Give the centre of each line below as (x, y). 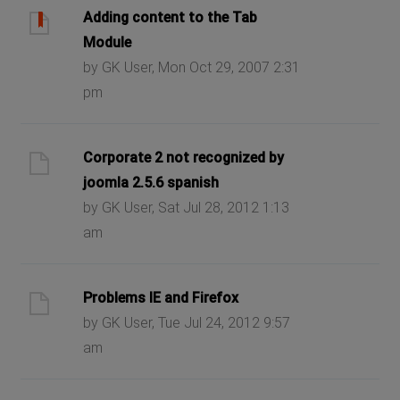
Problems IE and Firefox (161, 297)
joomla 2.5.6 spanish (151, 182)
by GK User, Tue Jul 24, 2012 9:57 (187, 322)
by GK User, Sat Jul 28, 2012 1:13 (187, 207)
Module (108, 42)
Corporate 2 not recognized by (184, 157)
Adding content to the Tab (171, 17)
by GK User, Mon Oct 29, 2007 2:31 (192, 67)
